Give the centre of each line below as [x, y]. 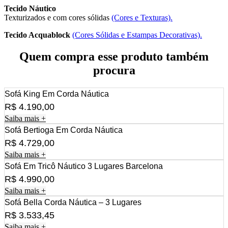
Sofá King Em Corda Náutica [57, 94]
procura [114, 70]
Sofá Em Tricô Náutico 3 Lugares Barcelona [84, 166]
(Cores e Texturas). [142, 17]
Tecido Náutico [30, 8]
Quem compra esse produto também [114, 56]
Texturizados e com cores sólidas [58, 17]
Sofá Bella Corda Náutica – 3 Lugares [73, 202]
